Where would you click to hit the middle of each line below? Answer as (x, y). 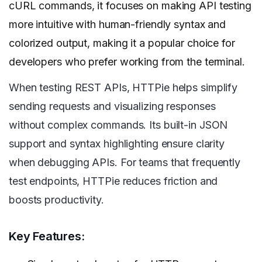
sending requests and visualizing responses (112, 106)
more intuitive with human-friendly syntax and (118, 25)
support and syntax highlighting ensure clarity (117, 144)
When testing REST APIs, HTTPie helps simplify (123, 88)
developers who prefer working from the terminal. (127, 62)
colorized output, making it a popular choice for (122, 43)
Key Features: (47, 237)
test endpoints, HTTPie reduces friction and (113, 181)
